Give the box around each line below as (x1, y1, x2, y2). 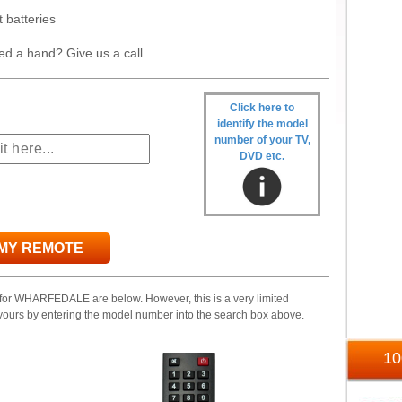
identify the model (216, 118, 308, 130)
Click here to (230, 101, 295, 114)
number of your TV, (214, 134, 310, 146)
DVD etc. (240, 150, 285, 162)
